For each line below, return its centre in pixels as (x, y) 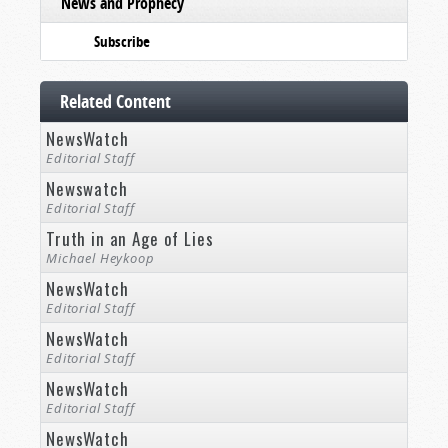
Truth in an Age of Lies (130, 238)
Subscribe (122, 41)
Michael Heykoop (100, 258)
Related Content (115, 101)
